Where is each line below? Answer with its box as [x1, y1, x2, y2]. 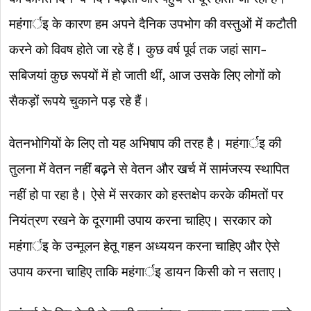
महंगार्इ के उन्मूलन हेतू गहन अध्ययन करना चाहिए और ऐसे [9, 235, 280, 257]
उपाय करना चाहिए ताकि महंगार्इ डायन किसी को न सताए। [9, 261, 284, 283]
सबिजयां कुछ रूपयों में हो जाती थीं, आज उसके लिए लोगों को [9, 65, 281, 86]
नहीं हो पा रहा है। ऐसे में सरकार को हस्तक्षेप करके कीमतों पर [9, 184, 284, 205]
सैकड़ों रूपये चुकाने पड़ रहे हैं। [9, 90, 151, 112]
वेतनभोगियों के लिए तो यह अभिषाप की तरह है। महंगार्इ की [9, 133, 282, 154]
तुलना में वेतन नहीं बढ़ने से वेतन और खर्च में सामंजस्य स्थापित [9, 158, 290, 180]
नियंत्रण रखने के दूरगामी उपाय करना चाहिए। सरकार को [9, 210, 272, 231]
